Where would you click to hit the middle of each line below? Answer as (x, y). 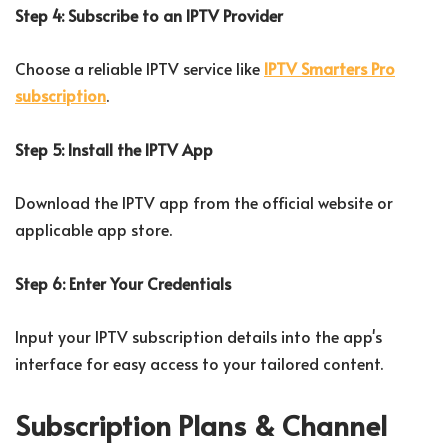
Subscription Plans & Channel (201, 425)
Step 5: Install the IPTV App (114, 149)
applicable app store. (93, 229)
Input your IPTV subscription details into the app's (198, 336)
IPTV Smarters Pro (329, 68)
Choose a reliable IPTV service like (139, 68)
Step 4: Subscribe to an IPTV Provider (149, 15)
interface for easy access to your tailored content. (199, 363)
